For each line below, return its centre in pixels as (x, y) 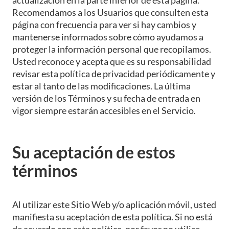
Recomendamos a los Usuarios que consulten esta (110, 12)
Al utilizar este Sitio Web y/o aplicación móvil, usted (114, 204)
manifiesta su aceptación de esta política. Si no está (112, 216)
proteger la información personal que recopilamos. (112, 49)
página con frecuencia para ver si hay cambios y (104, 24)
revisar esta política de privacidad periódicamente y (114, 73)
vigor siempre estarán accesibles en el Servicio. (104, 110)
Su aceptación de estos (94, 152)
